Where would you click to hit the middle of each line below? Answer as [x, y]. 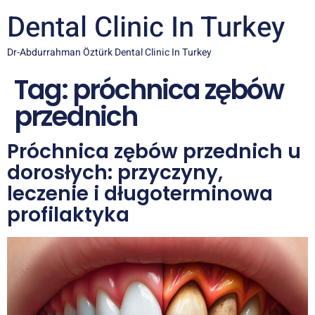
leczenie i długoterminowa [140, 194]
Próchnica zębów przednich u [154, 152]
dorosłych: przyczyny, [115, 173]
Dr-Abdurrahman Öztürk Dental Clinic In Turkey [109, 52]
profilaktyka [68, 215]
